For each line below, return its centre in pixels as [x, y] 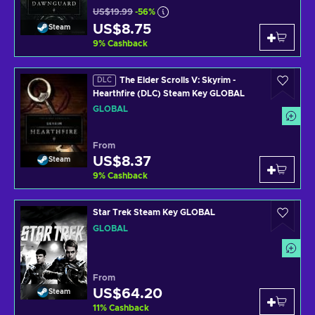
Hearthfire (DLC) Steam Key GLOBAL [169, 93]
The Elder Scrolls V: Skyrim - [178, 80]
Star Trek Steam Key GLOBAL [154, 212]
